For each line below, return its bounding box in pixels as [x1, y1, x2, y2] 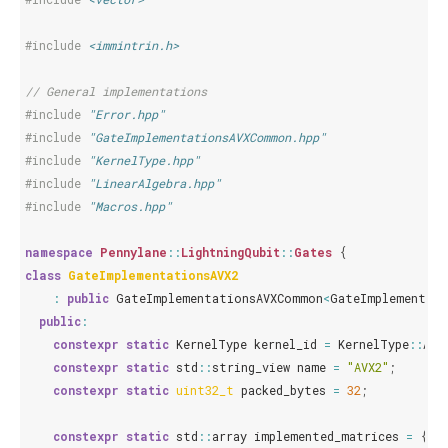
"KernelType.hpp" [88, 152, 200, 168]
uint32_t [176, 382, 234, 398]
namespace [25, 244, 93, 260]
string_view [212, 359, 290, 375]
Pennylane [100, 244, 167, 260]
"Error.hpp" [88, 106, 165, 122]
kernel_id [254, 336, 317, 352]
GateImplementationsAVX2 [68, 267, 238, 283]
